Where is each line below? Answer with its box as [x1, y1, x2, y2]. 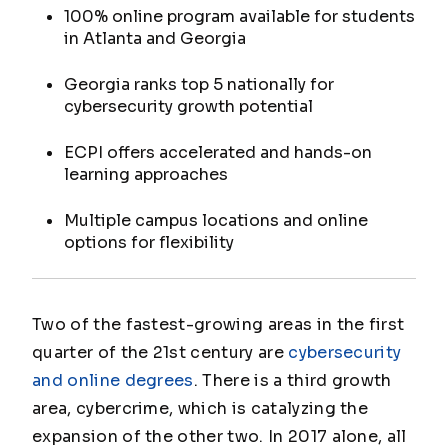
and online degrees [32, 370, 194, 391]
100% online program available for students [64, 6, 415, 27]
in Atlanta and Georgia [64, 28, 246, 49]
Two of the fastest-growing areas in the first [32, 314, 405, 335]
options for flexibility [64, 232, 234, 253]
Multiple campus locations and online [64, 210, 368, 231]
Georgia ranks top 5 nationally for [64, 74, 334, 95]
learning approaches [64, 164, 228, 185]
